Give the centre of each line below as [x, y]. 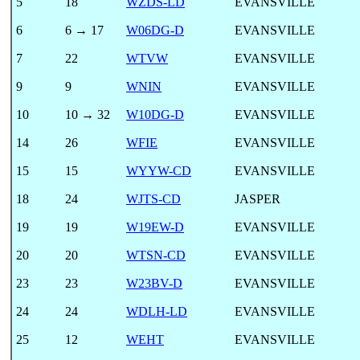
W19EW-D [155, 227]
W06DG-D [155, 30]
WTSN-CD [156, 255]
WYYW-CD [159, 170]
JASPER [258, 198]
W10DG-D [155, 114]
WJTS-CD [153, 198]
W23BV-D [154, 283]
